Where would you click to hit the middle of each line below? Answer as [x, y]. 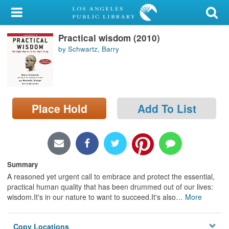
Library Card [47, 38]
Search [20, 89]
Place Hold [59, 108]
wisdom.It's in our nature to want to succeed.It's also [91, 197]
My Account [29, 13]
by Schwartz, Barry [89, 49]
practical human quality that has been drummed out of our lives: [110, 186]
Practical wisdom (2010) [109, 38]
